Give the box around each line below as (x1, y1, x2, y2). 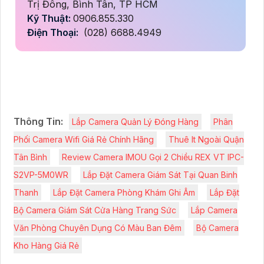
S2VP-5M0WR (14, 170, 68, 180)
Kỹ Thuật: (27, 12, 73, 25)
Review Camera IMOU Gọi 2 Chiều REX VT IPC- (62, 152, 244, 163)
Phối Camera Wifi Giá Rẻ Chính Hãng (14, 134, 154, 145)
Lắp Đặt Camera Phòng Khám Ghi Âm (53, 187, 195, 198)
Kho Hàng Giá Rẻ (14, 240, 79, 251)
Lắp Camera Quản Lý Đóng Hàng (72, 117, 199, 127)
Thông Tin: (14, 115, 63, 128)
